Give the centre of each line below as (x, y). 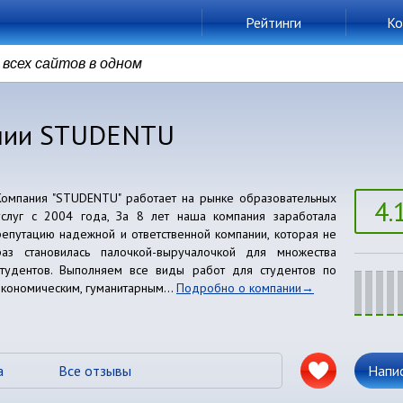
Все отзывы (94, 371)
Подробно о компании (239, 288)
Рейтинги (273, 22)
